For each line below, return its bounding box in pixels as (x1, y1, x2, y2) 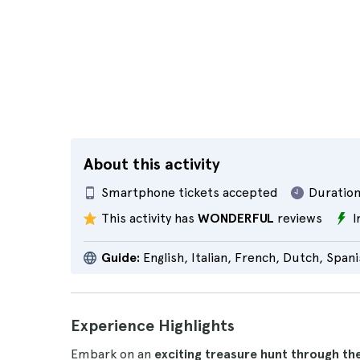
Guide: (101, 250, 140, 265)
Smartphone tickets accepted (101, 185, 278, 200)
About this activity (84, 154, 220, 174)
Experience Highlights (71, 316, 235, 335)
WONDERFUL (198, 211, 274, 226)
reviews (274, 211, 322, 226)
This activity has (101, 211, 198, 226)
